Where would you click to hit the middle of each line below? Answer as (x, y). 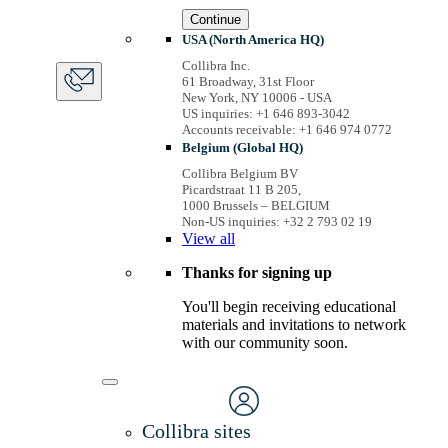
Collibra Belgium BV (240, 173)
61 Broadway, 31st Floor (248, 81)
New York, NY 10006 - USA (257, 97)
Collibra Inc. (216, 65)
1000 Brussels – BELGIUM (256, 205)
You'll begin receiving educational (289, 306)
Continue (215, 19)
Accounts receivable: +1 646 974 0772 (287, 129)
